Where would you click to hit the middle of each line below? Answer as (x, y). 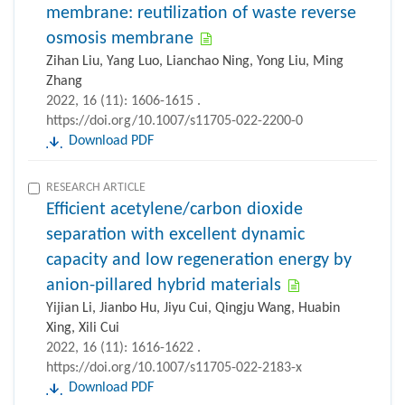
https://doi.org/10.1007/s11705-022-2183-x (174, 368)
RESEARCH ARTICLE (96, 188)
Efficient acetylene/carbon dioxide (174, 210)
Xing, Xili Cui (83, 329)
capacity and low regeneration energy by (199, 261)
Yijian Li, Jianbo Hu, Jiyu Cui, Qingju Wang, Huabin (193, 309)
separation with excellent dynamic (175, 235)
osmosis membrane (120, 39)
